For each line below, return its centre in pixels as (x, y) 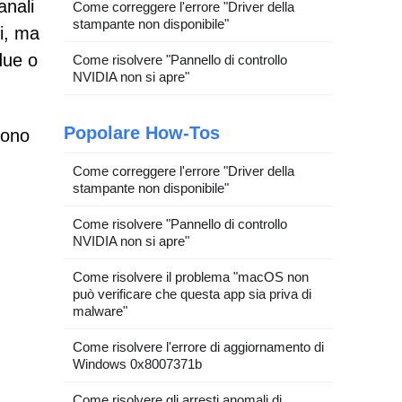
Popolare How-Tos (142, 133)
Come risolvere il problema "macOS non (191, 277)
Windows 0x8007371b (137, 364)
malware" (100, 311)
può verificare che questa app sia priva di (192, 294)
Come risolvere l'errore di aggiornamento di (198, 347)
